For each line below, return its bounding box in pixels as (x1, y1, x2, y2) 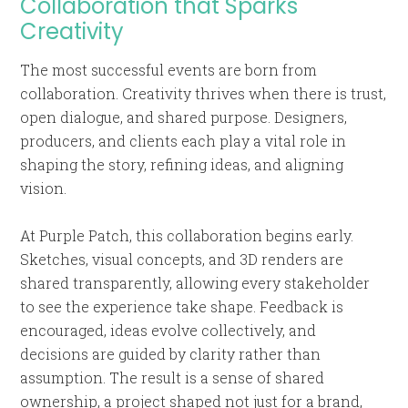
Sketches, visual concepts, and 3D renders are (20, 250, 344, 269)
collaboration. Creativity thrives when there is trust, (20, 84, 387, 103)
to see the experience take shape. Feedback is (20, 297, 344, 316)
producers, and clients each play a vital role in (20, 131, 347, 150)
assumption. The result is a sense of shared (20, 368, 325, 387)
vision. (20, 178, 67, 198)
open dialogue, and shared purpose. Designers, (20, 107, 348, 127)
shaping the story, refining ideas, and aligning (20, 155, 344, 174)
